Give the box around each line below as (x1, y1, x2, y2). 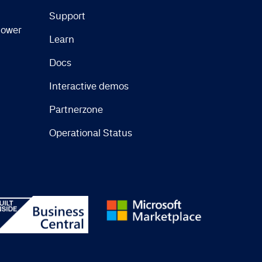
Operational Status (49, 126, 132, 139)
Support (49, 9, 85, 22)
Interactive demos (49, 80, 129, 92)
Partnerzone (49, 103, 103, 115)
